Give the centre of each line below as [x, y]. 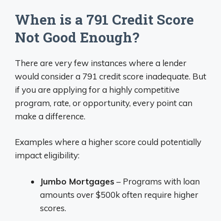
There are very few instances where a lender [101, 63]
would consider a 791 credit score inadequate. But [110, 76]
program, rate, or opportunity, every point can [104, 103]
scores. [53, 208]
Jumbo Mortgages [77, 181]
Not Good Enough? [77, 37]
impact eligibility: [47, 155]
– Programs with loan [157, 181]
